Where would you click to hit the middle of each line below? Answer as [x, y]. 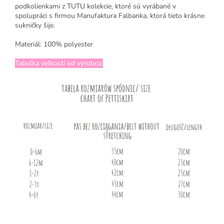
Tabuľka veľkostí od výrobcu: [59, 63]
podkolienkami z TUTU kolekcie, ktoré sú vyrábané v [95, 6]
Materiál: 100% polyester [54, 44]
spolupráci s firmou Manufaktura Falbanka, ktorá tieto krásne [110, 15]
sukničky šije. [35, 25]
